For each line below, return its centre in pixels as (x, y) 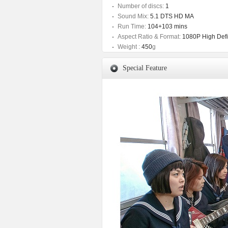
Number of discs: (141, 6)
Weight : (129, 47)
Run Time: (132, 26)
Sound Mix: (133, 16)
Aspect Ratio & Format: (149, 37)
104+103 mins (167, 26)
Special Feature (145, 68)
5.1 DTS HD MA (171, 16)
